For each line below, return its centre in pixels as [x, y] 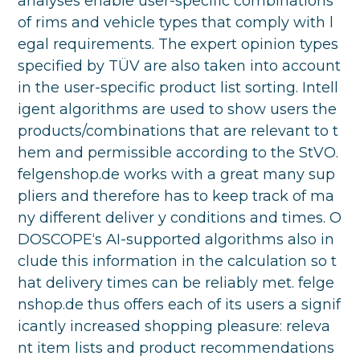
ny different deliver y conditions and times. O [180, 218]
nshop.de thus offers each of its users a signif [180, 305]
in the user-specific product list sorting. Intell [178, 88]
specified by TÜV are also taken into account [180, 66]
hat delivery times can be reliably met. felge [176, 283]
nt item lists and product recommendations [176, 348]
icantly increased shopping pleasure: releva [174, 327]
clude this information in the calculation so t [178, 262]
